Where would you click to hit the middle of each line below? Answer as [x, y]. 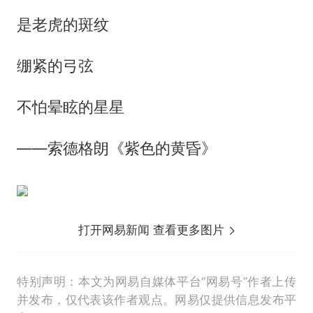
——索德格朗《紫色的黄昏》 [116, 148]
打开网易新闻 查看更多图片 [153, 230]
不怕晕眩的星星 [70, 107]
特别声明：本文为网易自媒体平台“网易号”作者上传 [156, 282]
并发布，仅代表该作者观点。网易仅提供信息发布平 [156, 300]
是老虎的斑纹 [63, 25]
